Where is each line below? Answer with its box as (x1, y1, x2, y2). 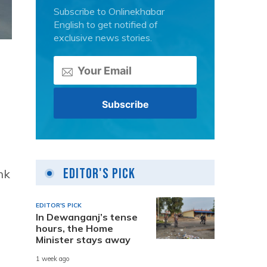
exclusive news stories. (54, 32, 152, 44)
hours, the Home (36, 222, 113, 234)
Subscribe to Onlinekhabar (54, 5, 164, 17)
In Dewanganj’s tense (36, 210, 138, 223)
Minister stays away (36, 233, 131, 246)
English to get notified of (54, 18, 158, 30)
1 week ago (36, 254, 70, 263)
